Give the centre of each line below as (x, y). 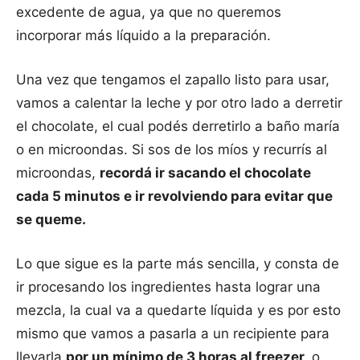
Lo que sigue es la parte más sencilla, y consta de (178, 264)
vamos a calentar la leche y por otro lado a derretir (179, 103)
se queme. (51, 220)
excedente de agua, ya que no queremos (149, 12)
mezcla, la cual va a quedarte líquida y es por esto (178, 311)
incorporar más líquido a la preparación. (143, 36)
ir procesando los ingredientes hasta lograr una (168, 287)
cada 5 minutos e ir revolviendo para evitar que (174, 196)
